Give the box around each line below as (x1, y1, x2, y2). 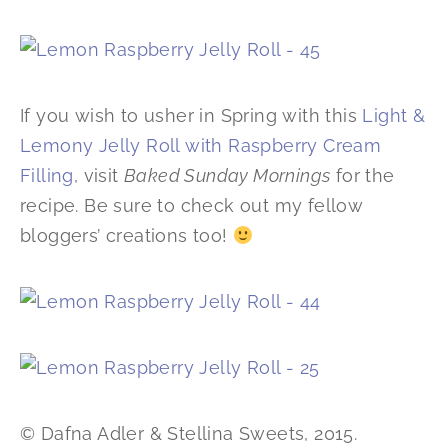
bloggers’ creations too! (20, 225, 233, 247)
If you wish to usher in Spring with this (20, 105, 363, 127)
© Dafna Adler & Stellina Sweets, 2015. (20, 423, 358, 445)
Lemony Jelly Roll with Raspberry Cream (20, 135, 382, 157)
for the (330, 165, 395, 187)
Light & (362, 105, 426, 127)
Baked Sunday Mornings (124, 165, 331, 187)
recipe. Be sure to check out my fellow (20, 195, 364, 217)
